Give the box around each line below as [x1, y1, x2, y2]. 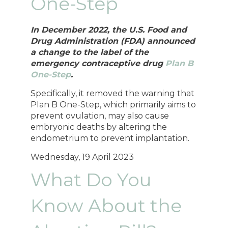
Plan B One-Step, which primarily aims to [31, 100, 196, 110]
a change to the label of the [31, 47, 149, 58]
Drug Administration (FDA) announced [31, 36, 195, 46]
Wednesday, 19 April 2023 [31, 152, 134, 162]
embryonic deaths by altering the [31, 122, 167, 132]
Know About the [31, 194, 182, 217]
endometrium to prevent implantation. [31, 133, 190, 144]
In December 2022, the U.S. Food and [31, 25, 187, 35]
